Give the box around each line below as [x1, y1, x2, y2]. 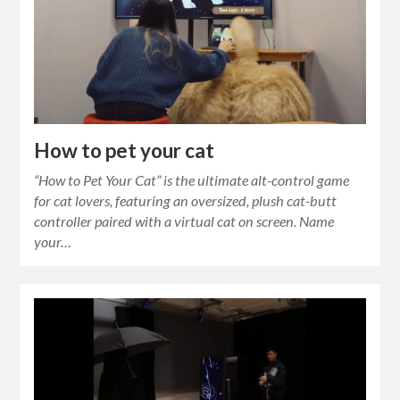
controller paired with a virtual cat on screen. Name [34, 212, 335, 229]
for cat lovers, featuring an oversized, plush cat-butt [34, 191, 337, 209]
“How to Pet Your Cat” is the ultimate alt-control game [34, 171, 350, 188]
